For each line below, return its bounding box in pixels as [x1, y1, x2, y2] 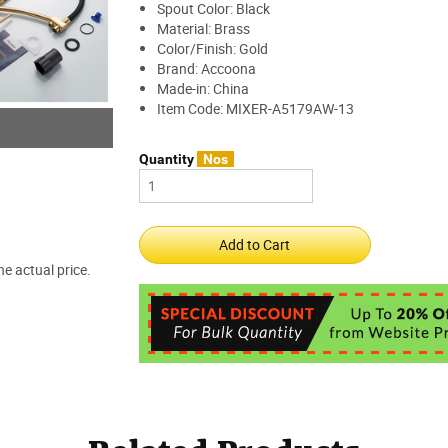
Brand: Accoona [156, 58, 256, 78]
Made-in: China [156, 78, 249, 98]
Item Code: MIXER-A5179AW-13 [156, 98, 354, 118]
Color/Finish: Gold [156, 38, 268, 58]
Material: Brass [156, 18, 250, 38]
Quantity [138, 150, 197, 167]
